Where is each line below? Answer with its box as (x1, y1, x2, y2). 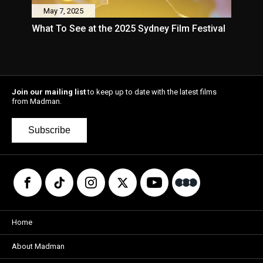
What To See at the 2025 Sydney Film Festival (32, 22, 225, 34)
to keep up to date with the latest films (86, 87, 217, 96)
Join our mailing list (12, 87, 86, 96)
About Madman (12, 241, 65, 251)
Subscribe (28, 124, 70, 135)
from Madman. (12, 96, 62, 106)
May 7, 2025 (43, 6, 83, 15)
